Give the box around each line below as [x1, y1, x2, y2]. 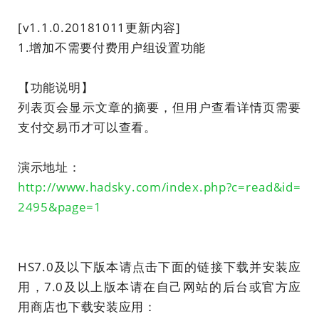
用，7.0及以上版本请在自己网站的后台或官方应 [18, 278, 301, 295]
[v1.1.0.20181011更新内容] [18, 19, 181, 36]
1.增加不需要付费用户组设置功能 [18, 39, 206, 56]
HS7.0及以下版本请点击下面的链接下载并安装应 [18, 258, 301, 275]
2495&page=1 [18, 199, 102, 215]
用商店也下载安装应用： [18, 298, 157, 315]
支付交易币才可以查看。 [18, 119, 157, 135]
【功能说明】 [18, 79, 94, 95]
